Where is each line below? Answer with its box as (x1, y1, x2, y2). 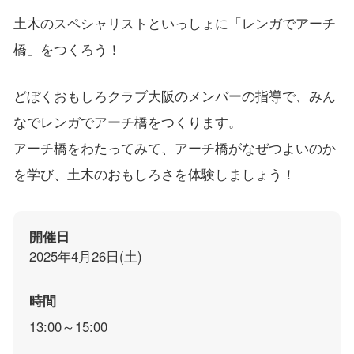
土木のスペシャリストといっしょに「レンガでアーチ (13, 13, 336, 32)
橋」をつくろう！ (13, 39, 121, 58)
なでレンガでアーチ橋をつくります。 (13, 112, 242, 132)
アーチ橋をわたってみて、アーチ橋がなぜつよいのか (13, 138, 336, 158)
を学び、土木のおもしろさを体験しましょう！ (13, 164, 296, 184)
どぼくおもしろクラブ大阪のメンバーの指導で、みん (13, 86, 336, 106)
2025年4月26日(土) (28, 247, 142, 266)
